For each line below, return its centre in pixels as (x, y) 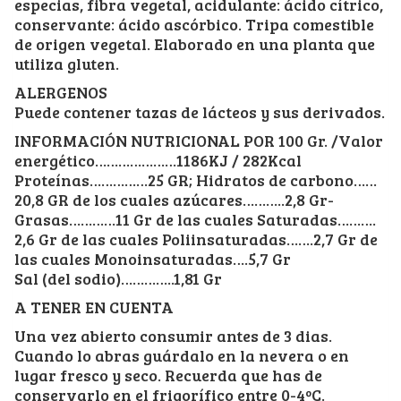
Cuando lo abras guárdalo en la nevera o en (182, 355)
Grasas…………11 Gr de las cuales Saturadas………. (195, 219)
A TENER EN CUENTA (94, 307)
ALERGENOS (61, 92)
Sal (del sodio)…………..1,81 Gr (118, 278)
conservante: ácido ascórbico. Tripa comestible (194, 24)
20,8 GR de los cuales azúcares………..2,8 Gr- (174, 199)
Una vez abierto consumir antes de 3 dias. (173, 335)
